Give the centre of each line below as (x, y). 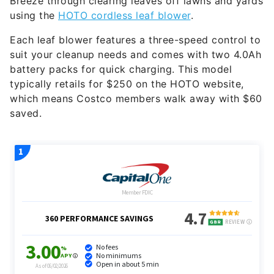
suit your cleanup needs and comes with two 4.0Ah (135, 54)
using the (34, 15)
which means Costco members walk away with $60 (136, 98)
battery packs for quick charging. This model (121, 69)
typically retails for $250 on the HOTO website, (127, 84)
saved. (28, 113)
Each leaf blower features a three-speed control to (135, 40)
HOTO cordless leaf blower (124, 15)
